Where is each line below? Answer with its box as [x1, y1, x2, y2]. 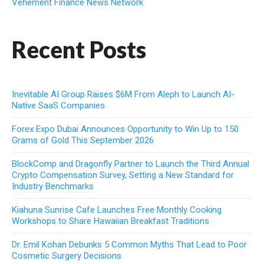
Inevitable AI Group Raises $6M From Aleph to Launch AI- [12, 88, 235, 100]
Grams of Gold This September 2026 [12, 134, 154, 146]
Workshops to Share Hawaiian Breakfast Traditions [12, 215, 209, 226]
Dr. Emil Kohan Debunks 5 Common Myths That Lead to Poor [12, 239, 247, 250]
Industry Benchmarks [12, 180, 94, 192]
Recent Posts [12, 35, 146, 63]
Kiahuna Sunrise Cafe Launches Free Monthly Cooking [12, 204, 222, 215]
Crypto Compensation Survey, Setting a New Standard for [12, 169, 234, 180]
